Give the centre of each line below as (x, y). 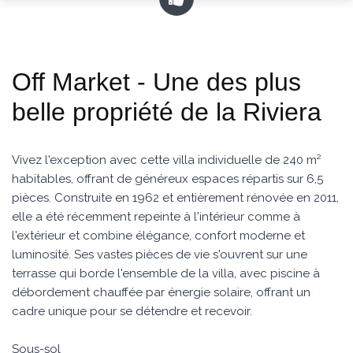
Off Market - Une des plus (156, 82)
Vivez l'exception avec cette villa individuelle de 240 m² (166, 160)
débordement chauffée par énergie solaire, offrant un (161, 292)
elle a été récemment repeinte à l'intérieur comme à (156, 217)
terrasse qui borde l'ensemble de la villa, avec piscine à (166, 273)
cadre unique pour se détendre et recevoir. (132, 311)
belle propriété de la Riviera (167, 112)
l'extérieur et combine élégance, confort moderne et (158, 236)
